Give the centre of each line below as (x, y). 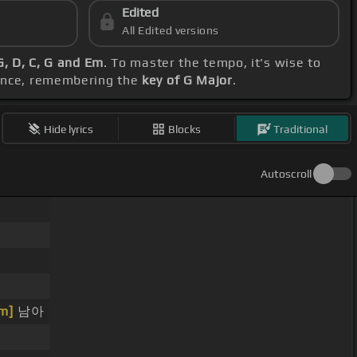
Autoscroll (286, 174)
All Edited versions (171, 31)
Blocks (185, 129)
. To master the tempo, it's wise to (212, 63)
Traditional (301, 129)
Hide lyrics (69, 129)
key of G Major (187, 80)
